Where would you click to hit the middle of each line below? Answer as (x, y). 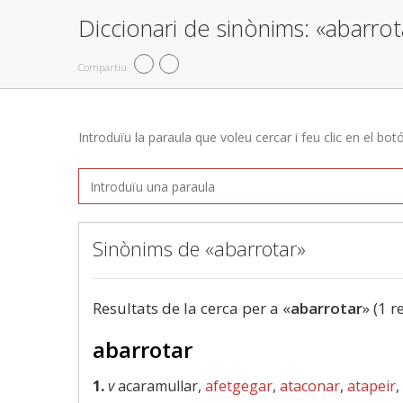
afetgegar (239, 386)
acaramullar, (160, 386)
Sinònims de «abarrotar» (199, 248)
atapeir (372, 386)
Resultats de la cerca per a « (192, 308)
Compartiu (103, 67)
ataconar (310, 386)
